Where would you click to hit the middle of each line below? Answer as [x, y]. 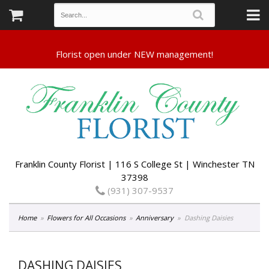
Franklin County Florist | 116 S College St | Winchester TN [134, 164]
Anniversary [155, 217]
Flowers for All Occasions [86, 217]
